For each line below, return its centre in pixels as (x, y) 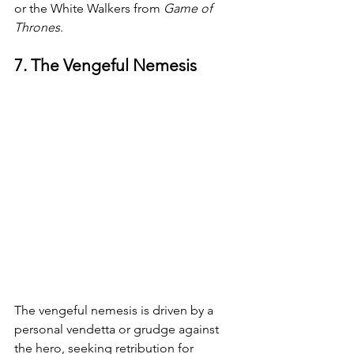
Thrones (37, 27)
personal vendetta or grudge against (118, 329)
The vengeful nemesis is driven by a (115, 310)
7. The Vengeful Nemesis (105, 65)
